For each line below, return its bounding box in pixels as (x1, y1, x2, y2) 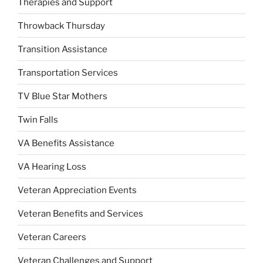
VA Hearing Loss (18, 161, 86, 172)
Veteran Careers (18, 231, 86, 242)
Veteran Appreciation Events (18, 184, 137, 195)
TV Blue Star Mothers (18, 90, 107, 102)
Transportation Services (18, 67, 118, 78)
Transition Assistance (18, 43, 107, 55)
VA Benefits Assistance (18, 137, 114, 149)
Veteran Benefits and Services (18, 208, 143, 219)
